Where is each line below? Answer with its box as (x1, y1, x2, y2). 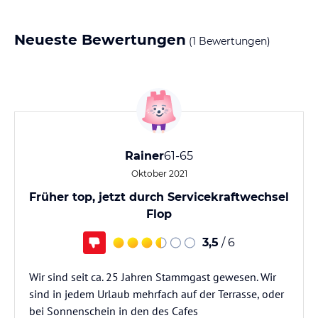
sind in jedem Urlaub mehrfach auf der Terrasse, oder (29, 287, 284, 301)
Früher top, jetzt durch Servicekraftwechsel (29, 190, 289, 204)
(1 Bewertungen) (186, 35, 270, 48)
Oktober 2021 (131, 168, 187, 179)
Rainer (125, 149, 164, 163)
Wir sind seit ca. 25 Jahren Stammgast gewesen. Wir (29, 270, 276, 284)
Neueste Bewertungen (14, 31, 186, 48)
